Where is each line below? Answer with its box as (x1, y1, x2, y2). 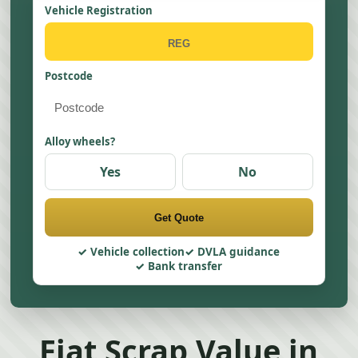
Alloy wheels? (45, 134, 116, 149)
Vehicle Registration (45, 3, 153, 18)
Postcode (45, 69, 93, 83)
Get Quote (153, 211, 204, 224)
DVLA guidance (197, 245, 280, 259)
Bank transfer (148, 259, 223, 273)
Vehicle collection (90, 245, 185, 259)
